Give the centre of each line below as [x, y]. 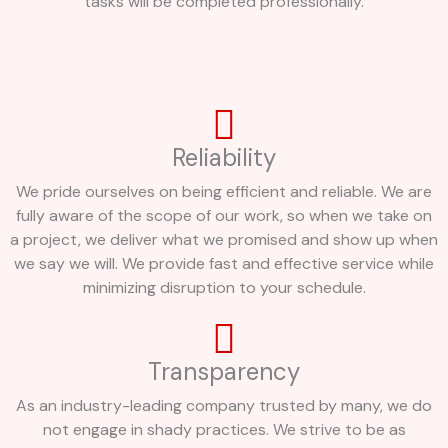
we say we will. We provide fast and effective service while [224, 264]
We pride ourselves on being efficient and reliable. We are [224, 192]
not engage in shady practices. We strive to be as [224, 430]
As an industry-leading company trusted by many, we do [224, 406]
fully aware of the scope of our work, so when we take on [224, 216]
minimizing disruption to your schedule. [224, 288]
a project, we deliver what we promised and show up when [224, 240]
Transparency [224, 372]
